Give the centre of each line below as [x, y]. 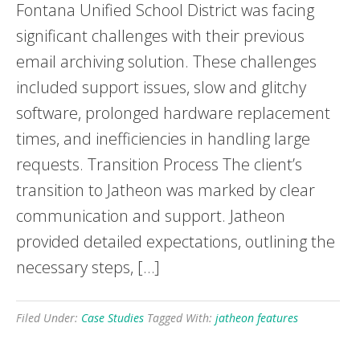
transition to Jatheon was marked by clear [166, 190]
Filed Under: [49, 318]
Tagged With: [181, 318]
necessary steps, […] [88, 268]
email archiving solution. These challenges [166, 62]
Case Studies [112, 318]
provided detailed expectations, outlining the [176, 242]
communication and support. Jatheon [151, 216]
